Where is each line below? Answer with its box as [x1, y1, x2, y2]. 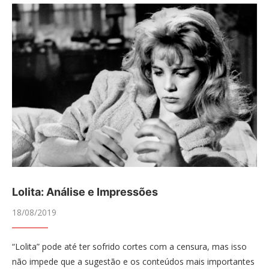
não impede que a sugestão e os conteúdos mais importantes [12, 256, 255, 267]
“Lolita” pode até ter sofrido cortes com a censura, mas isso [12, 241, 247, 252]
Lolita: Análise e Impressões [12, 186, 158, 198]
